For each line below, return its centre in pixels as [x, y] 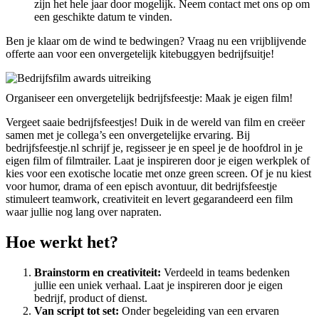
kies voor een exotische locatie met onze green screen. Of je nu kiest [158, 174]
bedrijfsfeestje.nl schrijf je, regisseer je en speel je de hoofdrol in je [154, 148]
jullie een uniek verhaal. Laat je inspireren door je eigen [158, 286]
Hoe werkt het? [62, 242]
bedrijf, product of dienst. [91, 298]
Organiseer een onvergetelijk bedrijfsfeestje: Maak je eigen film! [149, 98]
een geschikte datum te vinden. [103, 16]
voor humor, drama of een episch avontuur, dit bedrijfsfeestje [141, 187]
